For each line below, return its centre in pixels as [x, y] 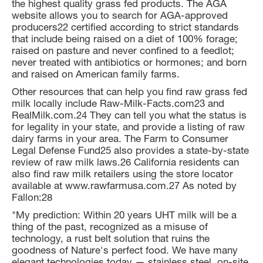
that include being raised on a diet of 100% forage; [125, 38]
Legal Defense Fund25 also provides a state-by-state [130, 150]
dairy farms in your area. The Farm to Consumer [120, 138]
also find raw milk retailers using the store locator [122, 173]
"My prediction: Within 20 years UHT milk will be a [124, 215]
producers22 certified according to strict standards [125, 27]
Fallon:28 [32, 197]
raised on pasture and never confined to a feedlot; [123, 50]
